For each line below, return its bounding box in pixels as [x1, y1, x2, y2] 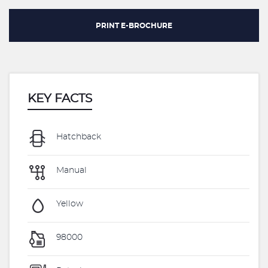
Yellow [54, 200, 83, 209]
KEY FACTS [28, 93, 92, 105]
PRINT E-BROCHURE [96, 22, 172, 29]
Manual [54, 166, 87, 175]
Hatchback [54, 133, 101, 142]
